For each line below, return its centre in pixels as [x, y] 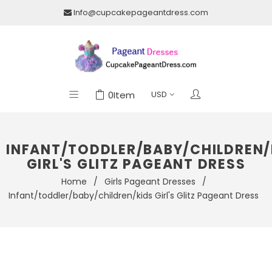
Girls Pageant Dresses [150, 182]
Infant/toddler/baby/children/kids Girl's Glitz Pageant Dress [134, 195]
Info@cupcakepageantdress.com [141, 12]
